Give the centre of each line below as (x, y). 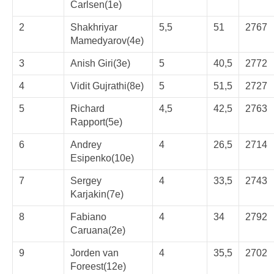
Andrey (86, 145)
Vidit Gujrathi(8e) (107, 86)
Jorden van (94, 253)
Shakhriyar (94, 27)
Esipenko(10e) (102, 158)
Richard (87, 109)
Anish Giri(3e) (100, 63)
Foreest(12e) (98, 266)
